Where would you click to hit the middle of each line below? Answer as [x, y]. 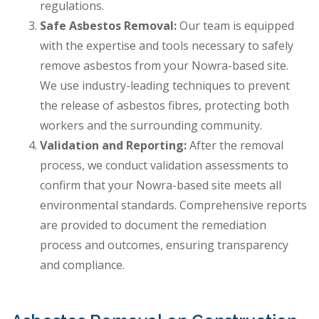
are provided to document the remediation [153, 225]
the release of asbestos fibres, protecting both [164, 106]
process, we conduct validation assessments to [164, 166]
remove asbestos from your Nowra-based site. [164, 66]
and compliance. [82, 265]
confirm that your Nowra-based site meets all [161, 185]
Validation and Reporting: [115, 146]
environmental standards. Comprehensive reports [173, 205]
